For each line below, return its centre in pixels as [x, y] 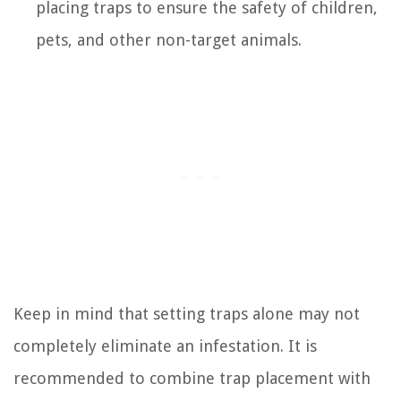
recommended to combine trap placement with [192, 378]
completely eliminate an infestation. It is [165, 346]
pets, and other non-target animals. [169, 39]
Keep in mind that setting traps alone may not [187, 313]
